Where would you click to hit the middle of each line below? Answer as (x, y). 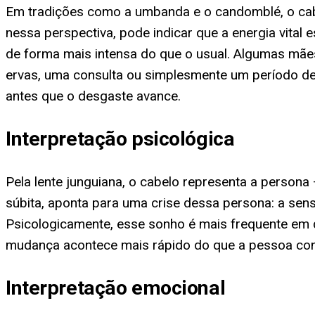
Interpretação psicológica (120, 139)
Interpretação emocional (116, 288)
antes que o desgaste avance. (93, 96)
